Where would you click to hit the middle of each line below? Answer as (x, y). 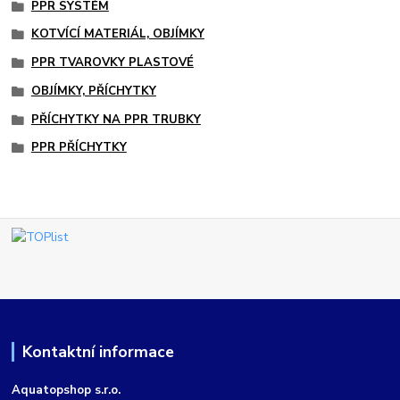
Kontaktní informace (98, 352)
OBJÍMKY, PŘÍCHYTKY (93, 91)
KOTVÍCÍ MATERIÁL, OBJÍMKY (117, 34)
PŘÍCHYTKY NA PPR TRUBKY (116, 119)
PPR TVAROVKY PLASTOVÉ (112, 63)
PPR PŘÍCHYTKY (79, 148)
